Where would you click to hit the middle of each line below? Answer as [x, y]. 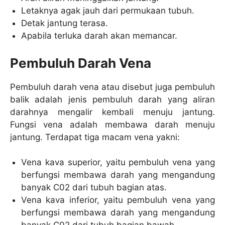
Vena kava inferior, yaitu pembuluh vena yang [118, 200]
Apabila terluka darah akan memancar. [99, 36]
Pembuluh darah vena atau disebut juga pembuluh [113, 87]
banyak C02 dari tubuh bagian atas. [94, 188]
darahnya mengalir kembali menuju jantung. [113, 112]
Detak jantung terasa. [65, 23]
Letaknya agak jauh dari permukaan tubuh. [108, 11]
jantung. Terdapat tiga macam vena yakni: [95, 137]
